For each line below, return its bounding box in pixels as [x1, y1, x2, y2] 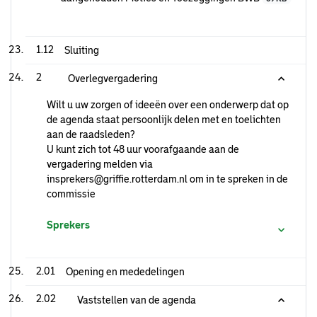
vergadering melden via [47, 158, 153, 170]
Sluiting [64, 45, 99, 56]
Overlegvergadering [68, 73, 158, 84]
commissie [47, 188, 96, 200]
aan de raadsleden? [47, 129, 134, 140]
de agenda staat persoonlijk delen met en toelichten [47, 114, 281, 125]
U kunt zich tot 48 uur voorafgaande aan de [47, 144, 239, 155]
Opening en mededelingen [66, 266, 185, 277]
